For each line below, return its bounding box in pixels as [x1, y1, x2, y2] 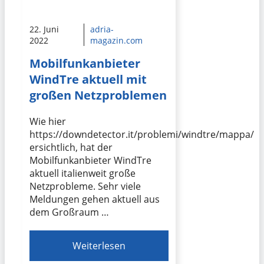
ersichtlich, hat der [29, 141, 113, 154]
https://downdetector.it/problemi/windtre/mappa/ [29, 128, 254, 141]
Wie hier [29, 115, 66, 128]
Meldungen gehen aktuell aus [29, 193, 160, 206]
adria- [90, 23, 114, 35]
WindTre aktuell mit [29, 71, 147, 88]
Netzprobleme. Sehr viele [29, 180, 141, 193]
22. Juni [29, 23, 59, 35]
